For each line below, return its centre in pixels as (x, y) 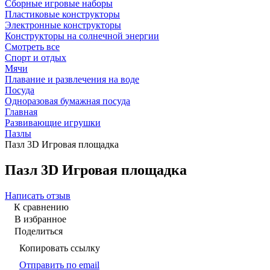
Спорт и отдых (36, 58)
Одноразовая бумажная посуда (67, 101)
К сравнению (41, 207)
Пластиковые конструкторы (62, 14)
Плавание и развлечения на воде (72, 79)
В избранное (40, 219)
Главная (21, 112)
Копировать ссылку (60, 248)
